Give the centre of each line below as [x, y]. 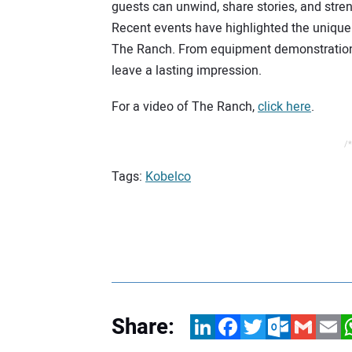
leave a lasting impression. [187, 70]
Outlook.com [301, 326]
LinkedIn [214, 326]
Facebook [243, 326]
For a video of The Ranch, [185, 107]
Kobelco [168, 176]
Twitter [260, 326]
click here [284, 107]
